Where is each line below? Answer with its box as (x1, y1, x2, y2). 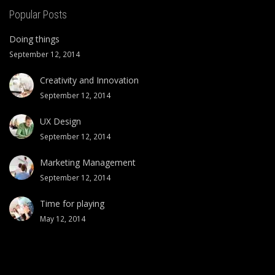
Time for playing (40, 197, 104, 209)
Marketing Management (40, 156, 136, 168)
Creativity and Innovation (40, 74, 139, 86)
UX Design (40, 115, 81, 127)
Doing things (9, 33, 60, 45)
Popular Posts (9, 7, 67, 21)
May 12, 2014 (40, 213, 85, 223)
